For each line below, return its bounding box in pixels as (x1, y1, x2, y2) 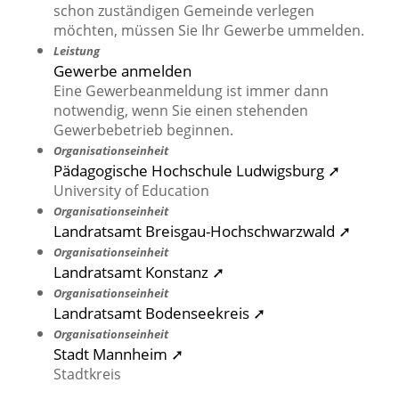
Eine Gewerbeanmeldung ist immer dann (53, 81, 329, 102)
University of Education (53, 181, 209, 201)
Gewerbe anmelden (53, 60, 191, 82)
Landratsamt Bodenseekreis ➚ (53, 302, 265, 324)
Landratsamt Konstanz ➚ (53, 261, 224, 283)
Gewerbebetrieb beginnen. (53, 120, 233, 141)
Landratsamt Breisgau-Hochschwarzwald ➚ (53, 220, 351, 242)
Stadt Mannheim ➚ (53, 343, 183, 365)
